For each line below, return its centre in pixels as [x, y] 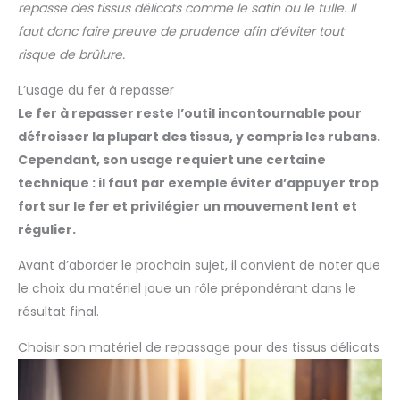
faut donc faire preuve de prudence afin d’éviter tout [181, 32]
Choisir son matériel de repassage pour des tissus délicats [199, 348]
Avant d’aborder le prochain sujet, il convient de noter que [199, 266]
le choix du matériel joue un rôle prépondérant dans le [187, 289]
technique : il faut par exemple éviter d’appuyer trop [198, 183]
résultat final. [58, 312]
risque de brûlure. [71, 55]
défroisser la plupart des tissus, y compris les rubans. [199, 137]
